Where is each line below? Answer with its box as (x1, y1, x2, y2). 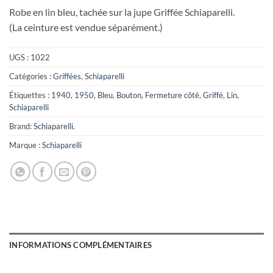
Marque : (9, 140, 42, 150)
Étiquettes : (9, 90, 51, 100)
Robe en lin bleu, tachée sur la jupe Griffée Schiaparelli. (9, 5, 235, 18)
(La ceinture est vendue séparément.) (9, 21, 163, 33)
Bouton (116, 90, 141, 100)
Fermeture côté (145, 90, 199, 100)
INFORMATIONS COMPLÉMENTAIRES (9, 239, 152, 250)
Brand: (9, 121, 34, 131)
